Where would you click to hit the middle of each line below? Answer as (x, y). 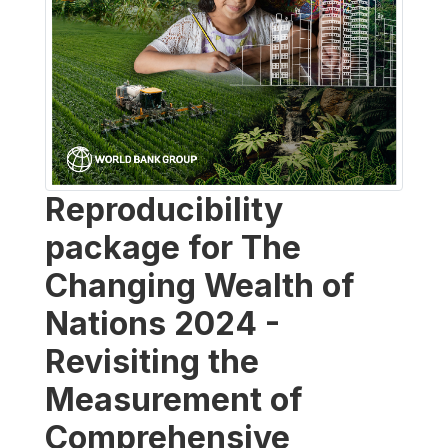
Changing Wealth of (200, 285)
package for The (173, 247)
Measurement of (174, 399)
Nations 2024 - (162, 323)
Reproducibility (164, 209)
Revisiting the (152, 361)
